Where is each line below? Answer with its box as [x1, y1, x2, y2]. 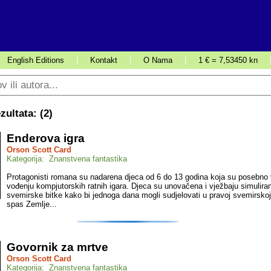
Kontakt [90, 56, 117, 65]
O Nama [143, 56, 172, 65]
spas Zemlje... [7, 200, 57, 209]
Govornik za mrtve [7, 241, 108, 253]
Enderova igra [7, 132, 85, 145]
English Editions [7, 56, 64, 65]
